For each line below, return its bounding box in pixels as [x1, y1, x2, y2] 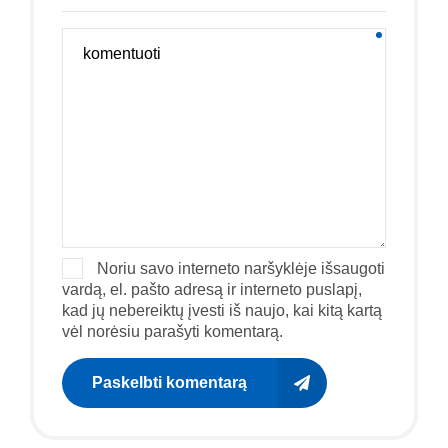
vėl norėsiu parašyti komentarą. [62, 322, 283, 340]
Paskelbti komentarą [92, 373, 247, 391]
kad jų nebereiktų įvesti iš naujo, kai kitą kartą [62, 301, 382, 319]
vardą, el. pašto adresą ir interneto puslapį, [62, 280, 362, 298]
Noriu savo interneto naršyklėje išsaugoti [96, 259, 385, 277]
